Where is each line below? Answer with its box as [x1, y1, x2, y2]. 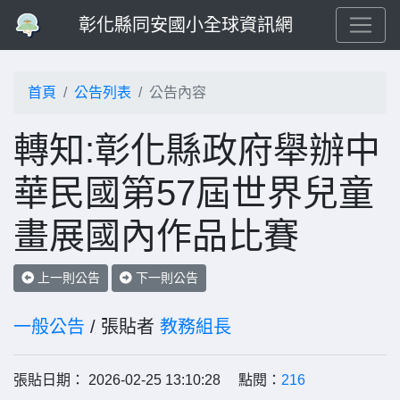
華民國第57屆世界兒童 [13, 173, 374, 212]
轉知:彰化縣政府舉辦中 [13, 130, 380, 170]
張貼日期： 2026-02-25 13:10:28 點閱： [13, 372, 281, 387]
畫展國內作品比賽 [13, 216, 299, 255]
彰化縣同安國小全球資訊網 [79, 15, 293, 35]
